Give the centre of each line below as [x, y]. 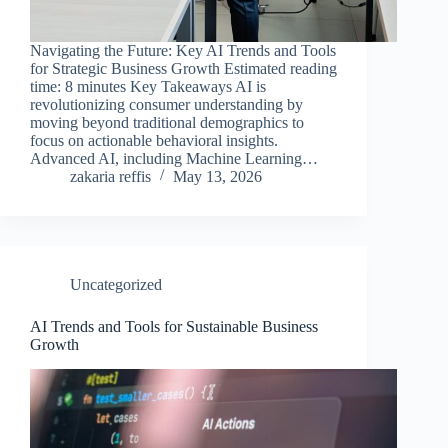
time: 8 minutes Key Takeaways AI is [148, 86]
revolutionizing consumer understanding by [166, 104]
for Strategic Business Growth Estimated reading [183, 68]
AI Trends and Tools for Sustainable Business [174, 326]
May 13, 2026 [217, 176]
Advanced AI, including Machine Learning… [174, 158]
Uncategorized [116, 284]
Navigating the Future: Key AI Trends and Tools [183, 50]
